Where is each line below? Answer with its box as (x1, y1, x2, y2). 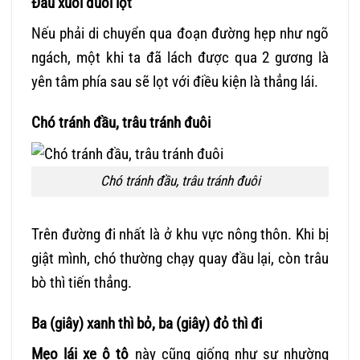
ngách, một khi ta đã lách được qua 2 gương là (31, 47, 329, 67)
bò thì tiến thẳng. (31, 273, 132, 292)
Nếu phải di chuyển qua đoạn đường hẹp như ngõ (31, 23, 329, 43)
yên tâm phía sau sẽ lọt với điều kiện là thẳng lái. (31, 72, 318, 91)
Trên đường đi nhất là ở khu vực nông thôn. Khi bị (31, 225, 329, 244)
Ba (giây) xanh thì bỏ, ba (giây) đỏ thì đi (31, 313, 262, 333)
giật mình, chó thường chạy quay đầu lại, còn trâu (31, 249, 329, 268)
